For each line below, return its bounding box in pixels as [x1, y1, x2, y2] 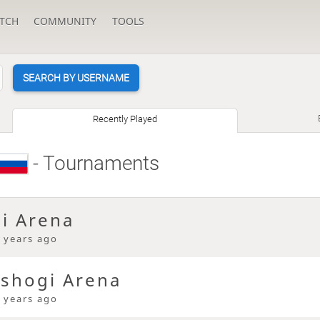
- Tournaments [27, 151, 159, 176]
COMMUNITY [34, 14, 97, 28]
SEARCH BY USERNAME [22, 72, 129, 84]
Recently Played [93, 114, 158, 125]
